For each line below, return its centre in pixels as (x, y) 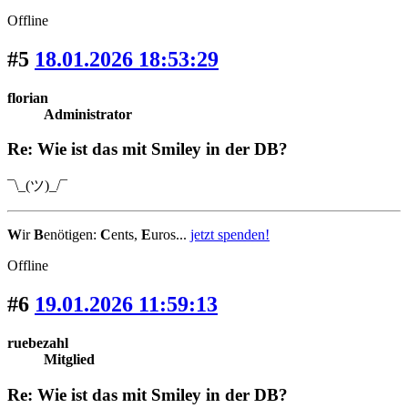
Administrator (88, 114)
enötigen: (72, 235)
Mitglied (69, 359)
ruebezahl (38, 342)
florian (28, 97)
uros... (171, 235)
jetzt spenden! (230, 235)
